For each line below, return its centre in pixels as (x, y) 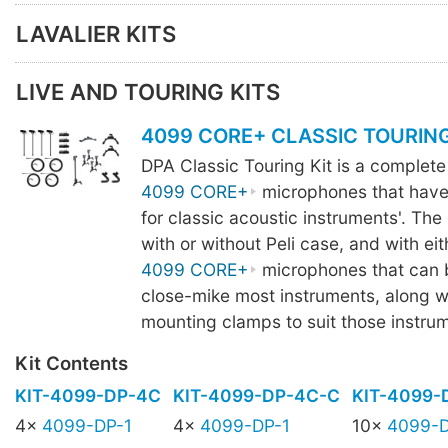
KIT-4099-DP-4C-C (256, 396)
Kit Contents (71, 363)
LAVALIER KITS (96, 33)
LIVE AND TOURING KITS (148, 91)
